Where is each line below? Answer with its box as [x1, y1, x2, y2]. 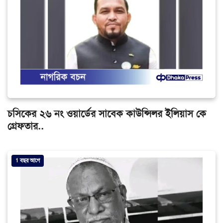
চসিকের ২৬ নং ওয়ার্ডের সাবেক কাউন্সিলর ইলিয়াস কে [7, 107, 206, 120]
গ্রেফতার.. [7, 119, 44, 132]
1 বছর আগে [15, 157, 40, 164]
